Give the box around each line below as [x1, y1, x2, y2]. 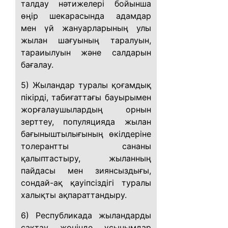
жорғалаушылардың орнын [21, 104, 151, 115]
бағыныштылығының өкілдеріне [21, 129, 151, 139]
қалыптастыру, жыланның [21, 153, 151, 163]
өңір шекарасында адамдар [21, 11, 151, 21]
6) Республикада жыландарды [21, 210, 151, 220]
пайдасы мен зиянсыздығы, [21, 165, 151, 176]
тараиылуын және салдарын [21, 47, 151, 58]
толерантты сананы [21, 141, 151, 151]
